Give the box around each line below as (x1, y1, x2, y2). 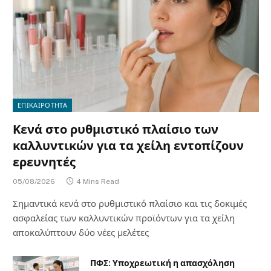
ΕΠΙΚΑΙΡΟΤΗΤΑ (18, 102, 67, 109)
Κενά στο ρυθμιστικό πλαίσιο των (13, 122, 218, 137)
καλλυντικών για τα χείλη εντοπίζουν (13, 139, 244, 154)
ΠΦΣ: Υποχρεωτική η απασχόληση (90, 258, 235, 269)
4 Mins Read (76, 177, 119, 186)
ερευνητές (13, 155, 76, 170)
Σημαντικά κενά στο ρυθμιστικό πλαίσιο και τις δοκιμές (13, 198, 247, 209)
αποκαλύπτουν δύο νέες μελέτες (13, 227, 149, 238)
